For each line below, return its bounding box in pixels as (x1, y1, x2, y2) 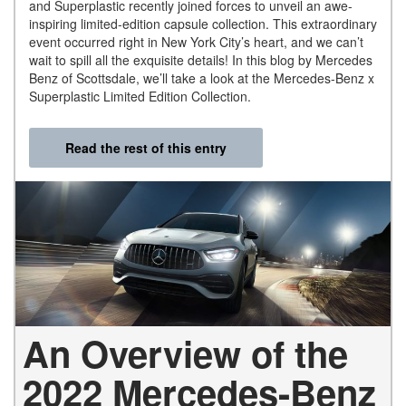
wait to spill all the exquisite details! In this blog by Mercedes (29, 51, 372, 70)
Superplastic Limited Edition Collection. (29, 87, 258, 106)
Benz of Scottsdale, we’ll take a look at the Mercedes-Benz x (29, 69, 374, 88)
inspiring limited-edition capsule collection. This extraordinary (29, 14, 377, 34)
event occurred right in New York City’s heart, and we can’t (29, 33, 363, 52)
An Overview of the (23, 326, 348, 379)
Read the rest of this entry (65, 139, 227, 158)
